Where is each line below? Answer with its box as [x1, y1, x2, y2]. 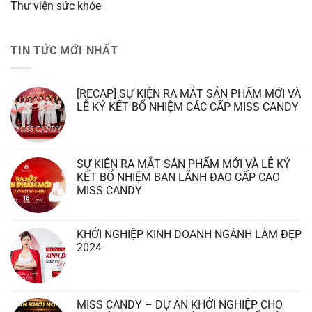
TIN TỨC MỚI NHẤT [10, 44, 118, 58]
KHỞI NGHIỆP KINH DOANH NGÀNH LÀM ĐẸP [77, 227, 302, 241]
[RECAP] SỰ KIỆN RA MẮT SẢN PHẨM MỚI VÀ [77, 86, 301, 100]
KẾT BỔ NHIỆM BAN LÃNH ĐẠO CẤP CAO [77, 170, 280, 184]
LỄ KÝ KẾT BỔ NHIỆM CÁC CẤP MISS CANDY [77, 100, 299, 114]
